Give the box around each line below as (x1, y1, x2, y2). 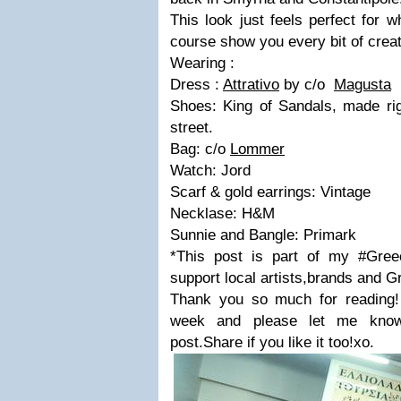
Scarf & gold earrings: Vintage (170, 183, 371, 200)
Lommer (230, 141, 285, 158)
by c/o (279, 76, 334, 93)
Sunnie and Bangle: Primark (170, 226, 356, 243)
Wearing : (170, 55, 235, 72)
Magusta (334, 76, 391, 93)
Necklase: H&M (170, 205, 275, 222)
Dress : (170, 76, 223, 93)
